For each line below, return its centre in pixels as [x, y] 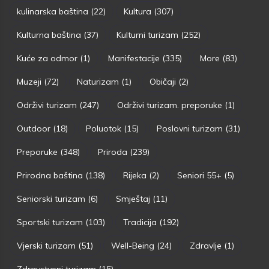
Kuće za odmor [47, 58]
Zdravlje [206, 245]
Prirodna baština [50, 175]
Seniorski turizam [51, 198]
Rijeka [135, 175]
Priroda [113, 152]
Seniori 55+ [199, 175]
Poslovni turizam [190, 128]
